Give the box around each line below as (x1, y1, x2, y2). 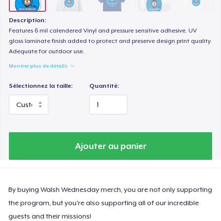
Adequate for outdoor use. (9, 48, 85, 55)
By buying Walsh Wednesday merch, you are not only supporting (8, 185, 213, 193)
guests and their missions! (8, 212, 92, 220)
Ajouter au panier (74, 141, 147, 151)
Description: (9, 17, 46, 24)
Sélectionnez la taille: (9, 82, 73, 90)
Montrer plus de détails (9, 63, 68, 69)
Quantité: (89, 82, 119, 90)
